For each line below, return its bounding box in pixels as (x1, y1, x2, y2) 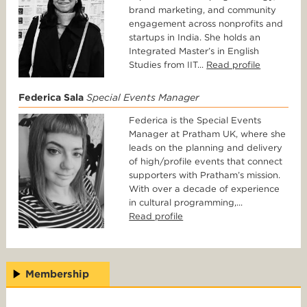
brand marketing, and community (129, 5, 277, 16)
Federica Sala (19, 91, 84, 103)
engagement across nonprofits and (129, 19, 284, 29)
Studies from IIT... (129, 60, 207, 71)
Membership (25, 267, 89, 280)
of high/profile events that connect (129, 156, 283, 167)
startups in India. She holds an (129, 32, 261, 43)
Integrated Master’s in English (129, 46, 260, 57)
